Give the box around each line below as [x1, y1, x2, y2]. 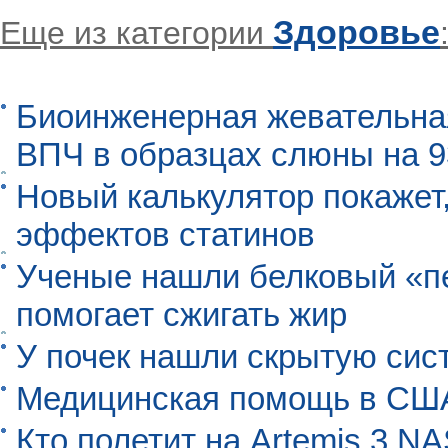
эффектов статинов [16, 216, 315, 254]
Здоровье [273, 13, 440, 52]
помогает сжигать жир [16, 296, 347, 334]
